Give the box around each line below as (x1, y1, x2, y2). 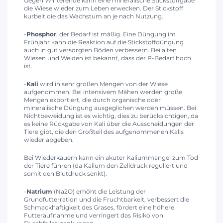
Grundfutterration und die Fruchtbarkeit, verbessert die (24, 195, 189, 203)
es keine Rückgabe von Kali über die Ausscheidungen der (24, 119, 194, 127)
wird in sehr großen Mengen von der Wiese (40, 80, 168, 88)
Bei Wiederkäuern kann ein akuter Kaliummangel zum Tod (24, 153, 198, 161)
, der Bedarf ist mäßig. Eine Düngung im (56, 30, 176, 38)
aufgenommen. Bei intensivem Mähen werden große (24, 88, 182, 96)
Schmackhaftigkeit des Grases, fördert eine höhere (24, 203, 174, 211)
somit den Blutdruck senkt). (24, 169, 109, 177)
